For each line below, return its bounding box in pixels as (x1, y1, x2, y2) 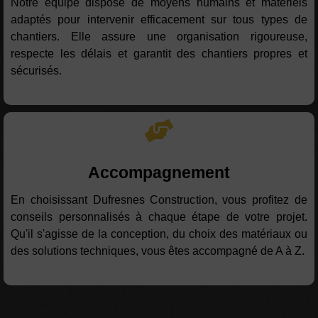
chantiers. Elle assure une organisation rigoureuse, (11, 31, 307, 43)
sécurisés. (11, 65, 62, 77)
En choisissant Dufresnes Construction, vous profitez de (11, 194, 307, 207)
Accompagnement (88, 163, 230, 182)
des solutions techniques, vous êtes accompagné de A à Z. (11, 245, 305, 258)
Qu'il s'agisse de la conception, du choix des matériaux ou (11, 228, 307, 241)
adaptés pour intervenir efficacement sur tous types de (11, 13, 307, 26)
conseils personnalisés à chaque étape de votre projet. (11, 211, 307, 224)
